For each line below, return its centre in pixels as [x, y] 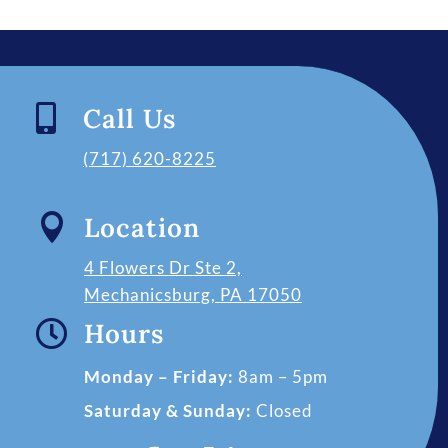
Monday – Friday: [159, 376]
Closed [283, 410]
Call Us [130, 118]
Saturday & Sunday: [168, 410]
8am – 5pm [281, 376]
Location [142, 227]
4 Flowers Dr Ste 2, [163, 267]
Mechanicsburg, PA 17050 [193, 294]
